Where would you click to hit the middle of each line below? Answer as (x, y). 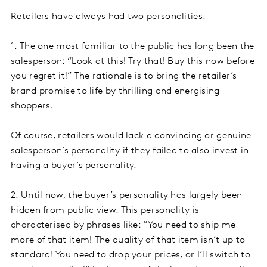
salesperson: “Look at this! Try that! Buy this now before (133, 62)
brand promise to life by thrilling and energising (115, 91)
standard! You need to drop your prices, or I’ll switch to (131, 255)
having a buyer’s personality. (74, 166)
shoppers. (32, 106)
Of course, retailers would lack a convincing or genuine (131, 136)
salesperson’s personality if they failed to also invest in (130, 151)
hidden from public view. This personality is (105, 211)
